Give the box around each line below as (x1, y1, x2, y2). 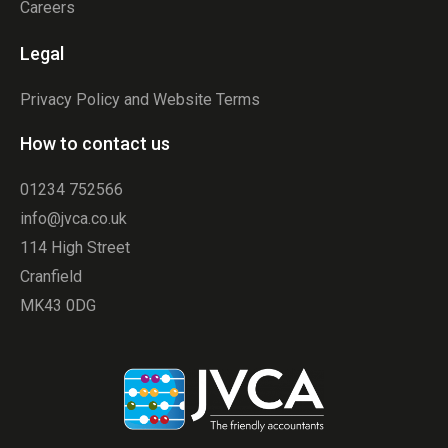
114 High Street (20, 237, 130, 257)
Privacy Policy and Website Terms (20, 89, 260, 109)
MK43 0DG (20, 295, 96, 315)
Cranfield (20, 266, 82, 286)
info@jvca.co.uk (20, 208, 127, 228)
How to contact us (20, 132, 170, 154)
